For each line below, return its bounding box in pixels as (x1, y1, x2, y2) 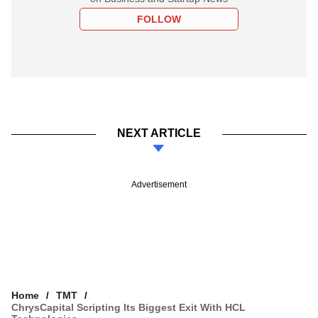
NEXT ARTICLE (117, 126, 201, 139)
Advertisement (131, 179, 187, 190)
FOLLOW (137, 13, 181, 25)
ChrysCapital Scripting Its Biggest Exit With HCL (11, 301, 246, 313)
